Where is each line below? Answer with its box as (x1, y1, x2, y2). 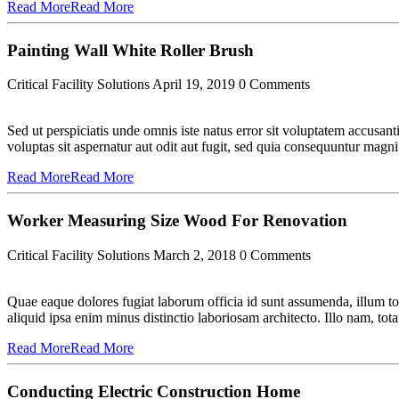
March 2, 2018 (153, 247, 236, 263)
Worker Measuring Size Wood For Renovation (7, 211, 347, 231)
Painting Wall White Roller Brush (7, 40, 254, 60)
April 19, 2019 (152, 77, 235, 93)
